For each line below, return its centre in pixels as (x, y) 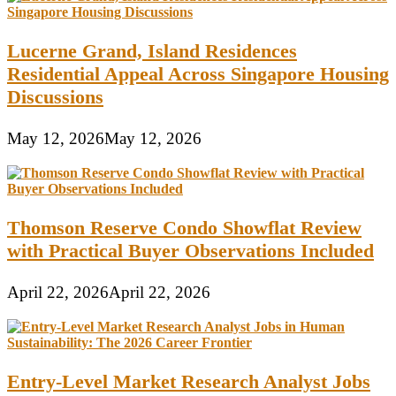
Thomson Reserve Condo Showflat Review (184, 228)
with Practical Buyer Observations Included (190, 251)
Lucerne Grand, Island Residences (152, 51)
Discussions (55, 97)
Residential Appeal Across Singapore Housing (198, 74)
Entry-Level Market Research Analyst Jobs (189, 382)
